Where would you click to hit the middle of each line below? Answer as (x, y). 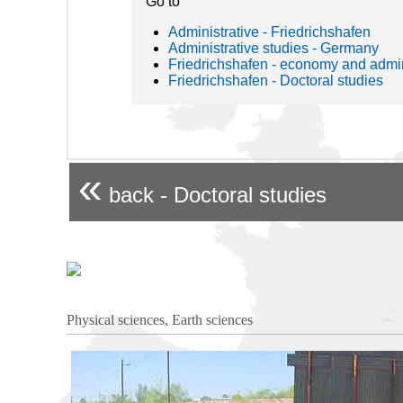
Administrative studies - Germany (273, 49)
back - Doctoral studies (215, 195)
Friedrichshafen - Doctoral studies (276, 81)
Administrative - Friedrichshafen (269, 32)
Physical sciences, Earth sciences (160, 320)
